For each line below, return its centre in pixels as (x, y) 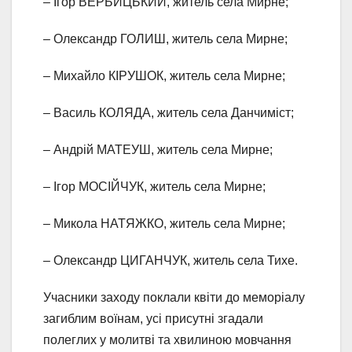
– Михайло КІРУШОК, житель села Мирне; (164, 76)
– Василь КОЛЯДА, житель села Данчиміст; (169, 113)
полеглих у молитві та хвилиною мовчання (167, 340)
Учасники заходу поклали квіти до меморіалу (174, 298)
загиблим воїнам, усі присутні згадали (153, 319)
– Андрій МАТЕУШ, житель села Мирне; (158, 150)
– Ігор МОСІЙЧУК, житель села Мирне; (154, 187)
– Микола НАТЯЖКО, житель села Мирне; (164, 224)
